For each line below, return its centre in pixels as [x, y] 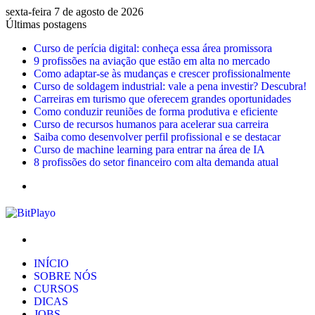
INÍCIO [51, 263]
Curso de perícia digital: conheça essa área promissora [153, 48]
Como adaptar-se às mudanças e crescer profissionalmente [162, 73]
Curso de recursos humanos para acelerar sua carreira [151, 124]
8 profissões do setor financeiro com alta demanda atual [156, 162]
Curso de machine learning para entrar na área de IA [149, 149]
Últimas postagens [46, 24]
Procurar [52, 239]
